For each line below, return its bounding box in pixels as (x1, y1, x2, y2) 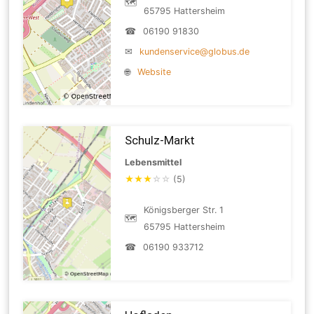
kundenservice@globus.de (139, 46, 250, 57)
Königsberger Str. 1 (144, 204, 224, 215)
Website (137, 66, 172, 77)
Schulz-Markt (125, 132, 196, 147)
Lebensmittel (125, 156, 182, 168)
